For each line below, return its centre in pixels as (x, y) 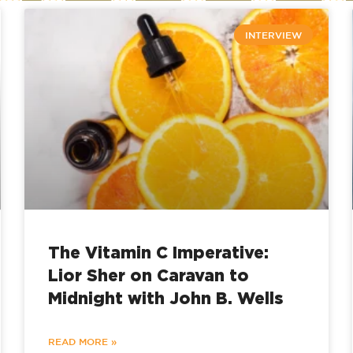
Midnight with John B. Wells (165, 298)
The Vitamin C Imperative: (158, 253)
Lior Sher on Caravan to (148, 275)
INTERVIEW (273, 35)
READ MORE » (82, 342)
